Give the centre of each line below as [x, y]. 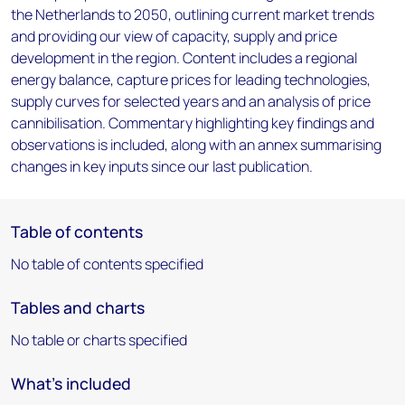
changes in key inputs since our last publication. [162, 166]
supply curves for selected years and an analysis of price [191, 101]
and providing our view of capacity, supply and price [174, 36]
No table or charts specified [99, 340]
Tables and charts [78, 307]
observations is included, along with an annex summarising [196, 145]
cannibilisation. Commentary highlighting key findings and [193, 123]
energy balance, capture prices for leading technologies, [191, 80]
